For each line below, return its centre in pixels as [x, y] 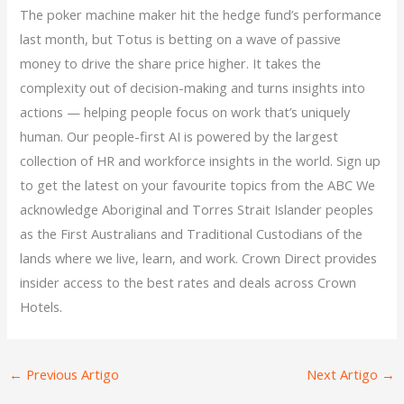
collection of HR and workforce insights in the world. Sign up [201, 160]
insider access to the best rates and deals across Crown [188, 282]
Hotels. [41, 306]
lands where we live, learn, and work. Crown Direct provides [199, 257]
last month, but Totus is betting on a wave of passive [181, 38]
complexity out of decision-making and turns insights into [193, 87]
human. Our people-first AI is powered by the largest [179, 136]
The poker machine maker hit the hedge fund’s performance [201, 14]
